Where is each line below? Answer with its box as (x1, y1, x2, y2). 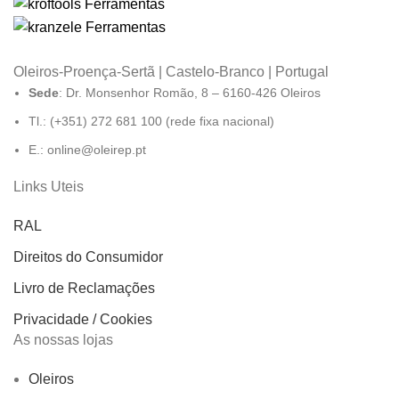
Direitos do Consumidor (13, 249, 163, 265)
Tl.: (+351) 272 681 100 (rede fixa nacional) (28, 114, 274, 129)
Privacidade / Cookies (13, 312, 152, 328)
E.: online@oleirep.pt (28, 142, 146, 158)
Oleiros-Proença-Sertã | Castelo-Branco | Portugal (13, 64, 329, 80)
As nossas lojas (13, 332, 113, 348)
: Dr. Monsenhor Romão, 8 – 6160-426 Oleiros (59, 85, 321, 101)
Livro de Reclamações (13, 281, 155, 297)
